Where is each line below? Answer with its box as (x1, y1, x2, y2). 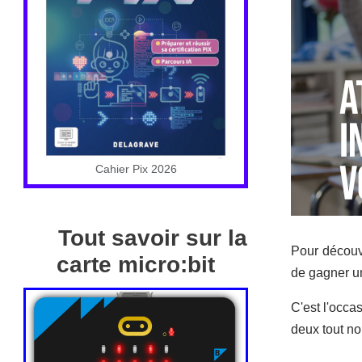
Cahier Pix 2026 (95, 162, 177, 176)
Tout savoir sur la (58, 225, 248, 251)
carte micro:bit (57, 252, 215, 278)
